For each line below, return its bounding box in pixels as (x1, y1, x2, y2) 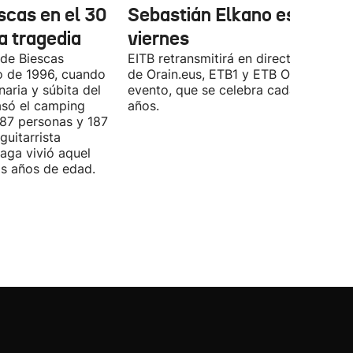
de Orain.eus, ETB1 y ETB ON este (128, 66, 329, 82)
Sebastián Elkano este (128, 3, 313, 27)
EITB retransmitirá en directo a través (128, 50, 351, 66)
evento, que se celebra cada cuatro (128, 82, 339, 98)
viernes (128, 27, 189, 50)
